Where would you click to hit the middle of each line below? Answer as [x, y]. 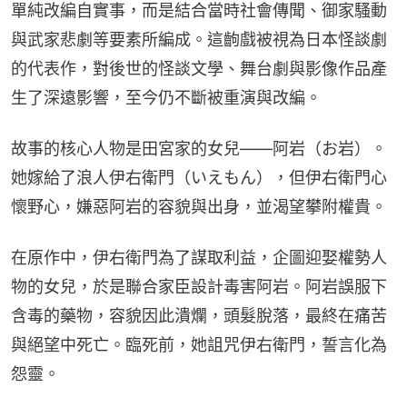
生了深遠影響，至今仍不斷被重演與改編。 [166, 97]
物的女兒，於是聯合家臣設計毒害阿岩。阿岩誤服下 [199, 286]
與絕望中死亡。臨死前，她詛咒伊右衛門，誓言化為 [199, 344]
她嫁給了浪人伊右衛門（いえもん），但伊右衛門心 [199, 177]
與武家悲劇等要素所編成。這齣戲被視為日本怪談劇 [199, 39]
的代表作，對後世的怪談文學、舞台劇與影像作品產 [199, 68]
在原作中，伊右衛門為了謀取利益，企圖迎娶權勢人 [199, 257]
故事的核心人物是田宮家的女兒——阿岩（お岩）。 [199, 148]
